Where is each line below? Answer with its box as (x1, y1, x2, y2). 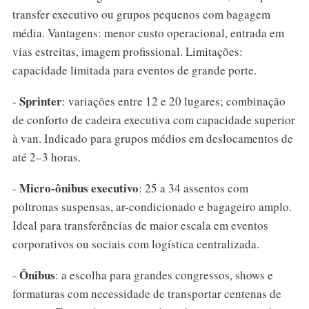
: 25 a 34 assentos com (138, 180, 248, 197)
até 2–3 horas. (12, 149, 81, 166)
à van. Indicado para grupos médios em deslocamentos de (12, 130, 293, 147)
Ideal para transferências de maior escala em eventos (12, 217, 268, 234)
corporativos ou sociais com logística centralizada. (12, 236, 259, 252)
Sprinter (19, 92, 62, 110)
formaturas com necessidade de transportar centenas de (12, 286, 281, 302)
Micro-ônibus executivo (19, 179, 139, 197)
